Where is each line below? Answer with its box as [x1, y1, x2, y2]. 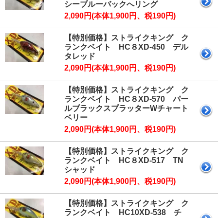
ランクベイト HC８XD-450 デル [64, 43, 188, 52]
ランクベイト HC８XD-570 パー [64, 95, 188, 104]
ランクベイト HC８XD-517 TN [64, 156, 183, 165]
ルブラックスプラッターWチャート [64, 104, 188, 113]
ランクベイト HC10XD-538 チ [64, 208, 182, 217]
